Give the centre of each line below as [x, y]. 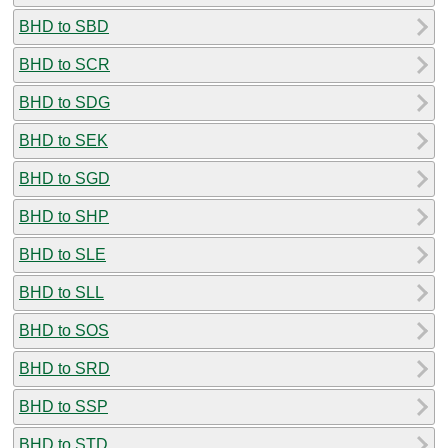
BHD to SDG [64, 102]
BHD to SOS [64, 330]
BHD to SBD [64, 26]
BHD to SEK [63, 140]
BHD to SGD [64, 178]
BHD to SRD [64, 368]
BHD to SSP [63, 406]
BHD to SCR [64, 64]
